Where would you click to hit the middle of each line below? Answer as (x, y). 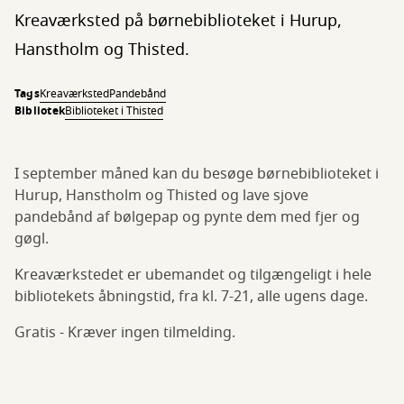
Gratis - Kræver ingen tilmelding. (125, 333)
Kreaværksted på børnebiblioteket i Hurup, (178, 21)
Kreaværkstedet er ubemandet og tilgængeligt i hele (193, 275)
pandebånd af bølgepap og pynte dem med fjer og (187, 217)
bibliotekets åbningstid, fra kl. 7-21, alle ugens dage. (191, 297)
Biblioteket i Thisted (115, 111)
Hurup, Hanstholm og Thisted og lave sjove (161, 196)
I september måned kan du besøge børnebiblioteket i (197, 174)
